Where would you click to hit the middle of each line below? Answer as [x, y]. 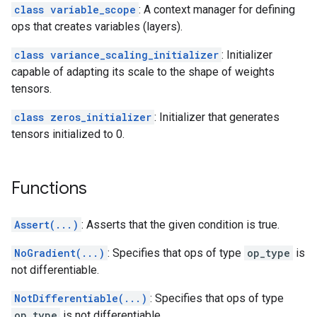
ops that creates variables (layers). [97, 27]
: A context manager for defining [217, 10]
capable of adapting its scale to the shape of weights [143, 72]
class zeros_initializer [83, 117]
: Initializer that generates [217, 117]
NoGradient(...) [59, 253]
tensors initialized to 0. [68, 134]
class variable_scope [75, 10]
